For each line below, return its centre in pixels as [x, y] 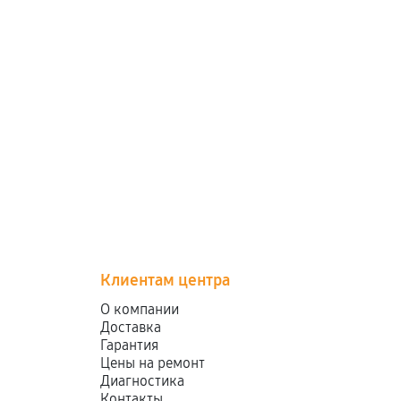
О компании [140, 309]
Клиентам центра [166, 280]
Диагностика [143, 381]
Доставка [131, 327]
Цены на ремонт [153, 363]
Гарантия [130, 345]
